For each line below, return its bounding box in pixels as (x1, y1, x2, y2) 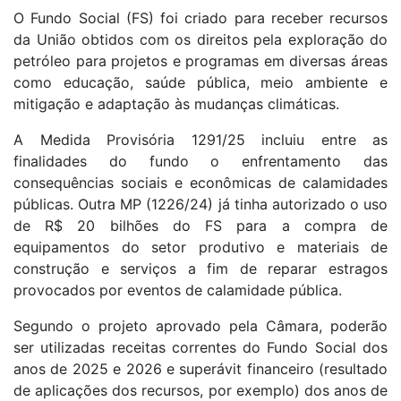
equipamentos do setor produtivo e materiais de (13, 238, 388, 257)
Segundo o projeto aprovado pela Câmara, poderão (13, 317, 388, 336)
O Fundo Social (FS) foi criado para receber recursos (13, 9, 388, 28)
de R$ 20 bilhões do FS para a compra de (13, 217, 388, 235)
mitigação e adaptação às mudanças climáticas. (13, 95, 339, 114)
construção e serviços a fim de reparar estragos (13, 260, 388, 278)
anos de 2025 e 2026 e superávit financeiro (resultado (13, 360, 388, 379)
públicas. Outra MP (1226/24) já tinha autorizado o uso (13, 195, 388, 214)
